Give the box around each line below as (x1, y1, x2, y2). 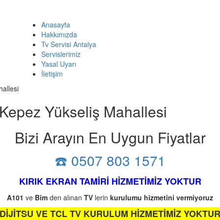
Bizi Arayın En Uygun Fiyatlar (14, 127, 206, 148)
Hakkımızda (41, 29, 77, 39)
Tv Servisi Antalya (41, 39, 96, 49)
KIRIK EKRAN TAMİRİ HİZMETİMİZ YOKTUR (19, 175, 201, 188)
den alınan (48, 192, 84, 202)
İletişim (41, 69, 63, 79)
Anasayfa (41, 20, 70, 29)
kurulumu (110, 192, 142, 202)
